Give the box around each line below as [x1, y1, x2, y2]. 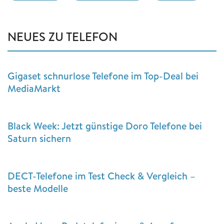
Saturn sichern [7, 131, 71, 145]
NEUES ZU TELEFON [7, 28, 117, 45]
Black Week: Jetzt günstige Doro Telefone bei [7, 119, 202, 133]
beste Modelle [7, 181, 68, 195]
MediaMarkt [7, 81, 60, 95]
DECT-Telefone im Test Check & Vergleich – [7, 169, 195, 183]
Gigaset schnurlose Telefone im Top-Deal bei [7, 69, 198, 83]
